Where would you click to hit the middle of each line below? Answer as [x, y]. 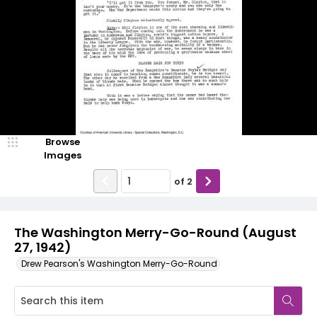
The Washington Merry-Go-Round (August [155, 232]
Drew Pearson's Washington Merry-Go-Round [119, 264]
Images [62, 155]
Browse [62, 142]
